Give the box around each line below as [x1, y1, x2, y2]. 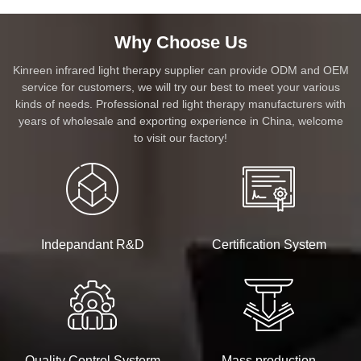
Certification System [211, 237, 326, 251]
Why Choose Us [114, 31, 247, 52]
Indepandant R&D [40, 237, 144, 251]
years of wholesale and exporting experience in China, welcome [18, 114, 343, 127]
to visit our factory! [134, 131, 227, 144]
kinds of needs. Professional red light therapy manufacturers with [15, 97, 346, 110]
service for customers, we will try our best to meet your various [21, 80, 340, 93]
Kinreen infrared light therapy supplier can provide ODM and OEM [12, 63, 349, 77]
